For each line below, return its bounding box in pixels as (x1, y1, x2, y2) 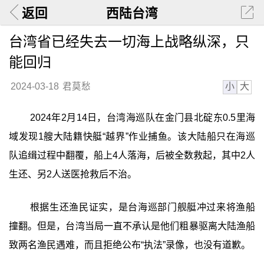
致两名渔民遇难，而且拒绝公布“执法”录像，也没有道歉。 (8, 239, 250, 250)
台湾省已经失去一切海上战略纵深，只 (8, 33, 249, 49)
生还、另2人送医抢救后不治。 (8, 169, 137, 180)
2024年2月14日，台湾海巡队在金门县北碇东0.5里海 (29, 113, 256, 123)
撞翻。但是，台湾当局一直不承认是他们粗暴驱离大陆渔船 (8, 220, 256, 231)
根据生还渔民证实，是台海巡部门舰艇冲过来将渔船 (29, 202, 256, 212)
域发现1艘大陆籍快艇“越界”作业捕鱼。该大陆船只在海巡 (8, 131, 256, 142)
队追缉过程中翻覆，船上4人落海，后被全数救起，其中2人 (8, 150, 256, 161)
